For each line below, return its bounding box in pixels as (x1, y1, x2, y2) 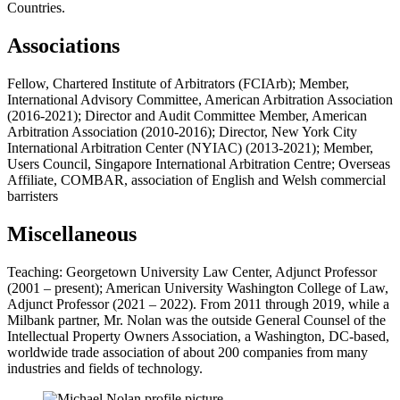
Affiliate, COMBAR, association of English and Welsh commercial (7, 171, 386, 187)
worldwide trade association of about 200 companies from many (7, 344, 368, 360)
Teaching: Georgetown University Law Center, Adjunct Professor (7, 263, 377, 279)
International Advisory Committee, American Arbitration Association (7, 91, 393, 107)
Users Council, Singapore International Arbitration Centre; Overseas (7, 155, 390, 171)
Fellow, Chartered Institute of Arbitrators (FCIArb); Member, (7, 75, 349, 91)
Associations (7, 33, 120, 57)
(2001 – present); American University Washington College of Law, (7, 279, 388, 296)
